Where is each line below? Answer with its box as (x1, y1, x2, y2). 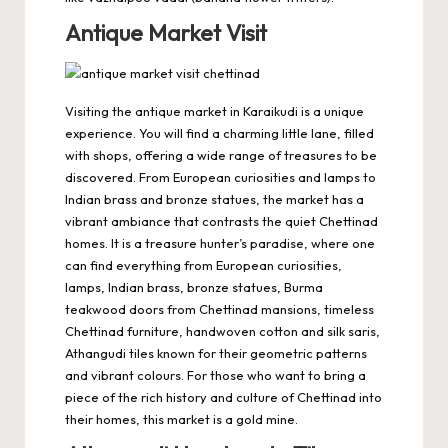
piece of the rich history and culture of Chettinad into (65, 388, 382, 405)
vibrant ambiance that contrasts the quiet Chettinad (65, 212, 378, 229)
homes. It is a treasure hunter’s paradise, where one (65, 234, 375, 251)
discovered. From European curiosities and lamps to (65, 168, 376, 185)
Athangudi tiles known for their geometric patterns (65, 344, 367, 361)
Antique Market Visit (65, 18, 267, 47)
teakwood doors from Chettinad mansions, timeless (65, 300, 374, 317)
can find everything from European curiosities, (65, 256, 342, 273)
